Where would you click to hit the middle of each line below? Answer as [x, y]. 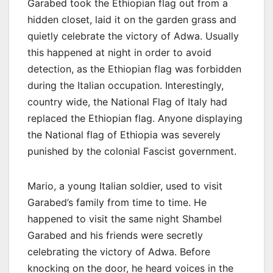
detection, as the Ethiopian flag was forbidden [134, 69]
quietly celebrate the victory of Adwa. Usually [133, 36]
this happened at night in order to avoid [119, 52]
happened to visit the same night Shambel [125, 218]
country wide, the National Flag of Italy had [127, 101]
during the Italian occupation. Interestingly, [126, 85]
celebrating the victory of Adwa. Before [119, 251]
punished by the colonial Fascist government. [132, 151]
